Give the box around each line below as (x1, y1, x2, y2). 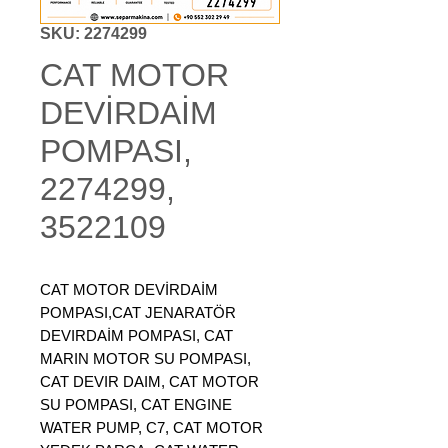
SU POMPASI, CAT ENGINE (40, 396, 232, 413)
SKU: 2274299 (40, 25, 147, 42)
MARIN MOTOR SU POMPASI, (40, 350, 251, 367)
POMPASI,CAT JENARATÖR (40, 304, 236, 321)
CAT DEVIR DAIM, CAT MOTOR (40, 373, 259, 390)
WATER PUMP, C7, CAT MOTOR (40, 419, 263, 436)
